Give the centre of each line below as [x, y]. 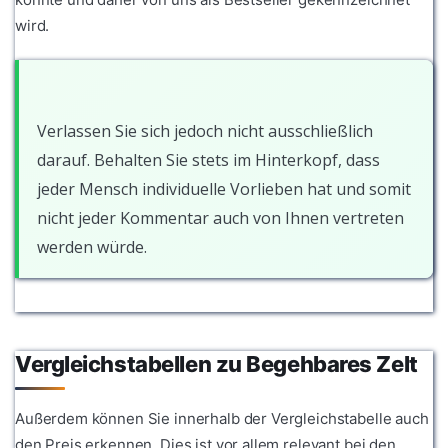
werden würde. [92, 247]
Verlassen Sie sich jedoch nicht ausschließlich [205, 131]
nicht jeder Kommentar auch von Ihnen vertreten [220, 218]
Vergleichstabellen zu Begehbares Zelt [216, 364]
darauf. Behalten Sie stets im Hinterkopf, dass [208, 160]
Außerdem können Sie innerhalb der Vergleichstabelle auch [222, 418]
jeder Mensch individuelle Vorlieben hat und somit [224, 189]
